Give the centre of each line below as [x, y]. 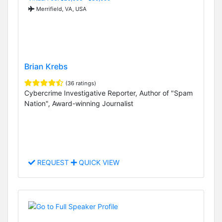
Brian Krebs [46, 66]
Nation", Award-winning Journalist [79, 103]
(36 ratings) [81, 83]
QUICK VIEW [98, 163]
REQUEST [53, 163]
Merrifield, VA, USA [61, 9]
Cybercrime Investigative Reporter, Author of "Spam [109, 93]
